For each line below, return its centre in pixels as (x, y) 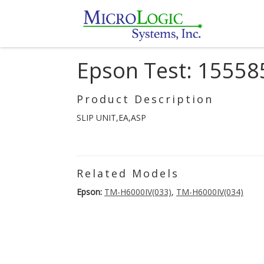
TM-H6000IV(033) (138, 192)
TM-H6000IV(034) (210, 192)
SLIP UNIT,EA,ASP (111, 118)
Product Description (145, 99)
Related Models (128, 173)
